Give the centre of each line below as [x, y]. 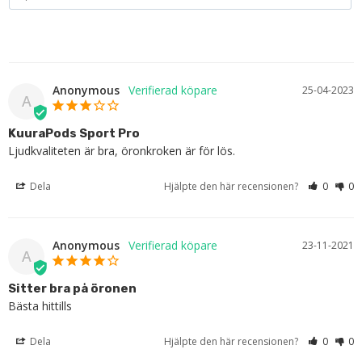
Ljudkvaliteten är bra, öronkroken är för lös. [122, 150]
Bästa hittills [40, 305]
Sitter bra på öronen [72, 288]
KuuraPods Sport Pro [74, 133]
